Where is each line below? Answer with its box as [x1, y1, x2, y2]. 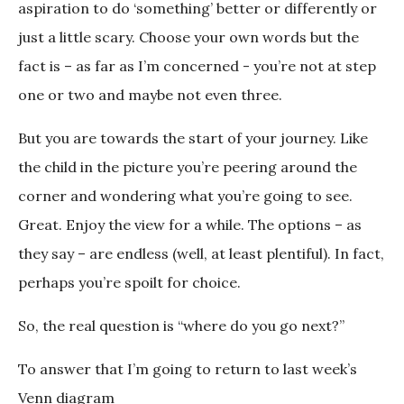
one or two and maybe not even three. [18, 86, 282, 105]
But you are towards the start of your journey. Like [18, 129, 368, 148]
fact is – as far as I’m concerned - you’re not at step [18, 57, 376, 76]
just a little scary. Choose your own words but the [18, 28, 359, 47]
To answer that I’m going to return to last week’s [18, 360, 357, 379]
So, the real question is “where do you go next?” [18, 317, 344, 335]
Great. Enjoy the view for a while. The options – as [18, 216, 362, 234]
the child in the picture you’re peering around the [18, 158, 357, 177]
